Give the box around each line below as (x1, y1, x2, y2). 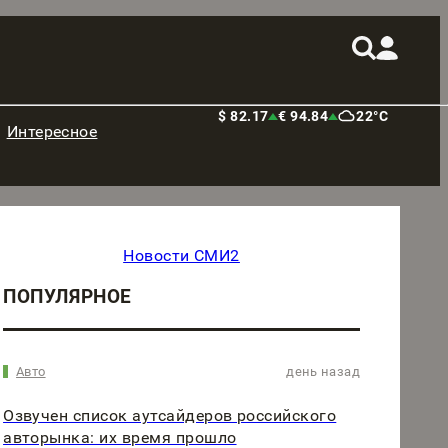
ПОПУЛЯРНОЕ (3, 285, 132, 308)
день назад (286, 363, 360, 379)
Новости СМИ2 (123, 246, 240, 265)
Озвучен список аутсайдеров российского (3, 405, 337, 425)
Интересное (6, 122, 98, 141)
